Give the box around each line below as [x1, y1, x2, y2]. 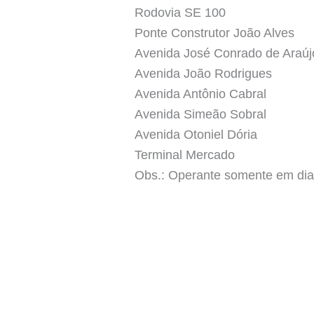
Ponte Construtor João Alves [135, 25, 294, 40]
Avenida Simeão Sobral [135, 107, 266, 121]
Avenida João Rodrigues [135, 66, 272, 81]
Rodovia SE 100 [135, 5, 226, 20]
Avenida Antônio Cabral [135, 86, 266, 101]
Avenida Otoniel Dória [135, 127, 257, 142]
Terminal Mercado [135, 147, 235, 162]
